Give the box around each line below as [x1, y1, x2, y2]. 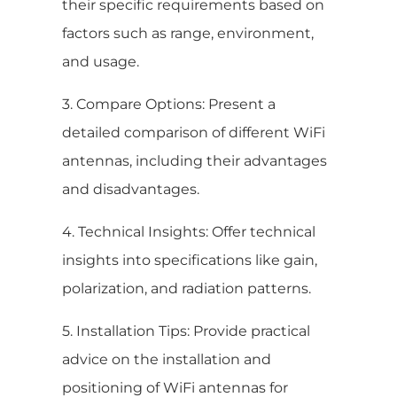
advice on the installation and [62, 350, 271, 368]
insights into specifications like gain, [62, 251, 317, 269]
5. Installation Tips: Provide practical [62, 322, 310, 339]
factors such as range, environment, [62, 24, 314, 42]
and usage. [62, 52, 139, 70]
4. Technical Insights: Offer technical [62, 222, 315, 240]
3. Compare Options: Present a [62, 95, 276, 113]
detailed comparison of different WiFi [62, 123, 325, 141]
